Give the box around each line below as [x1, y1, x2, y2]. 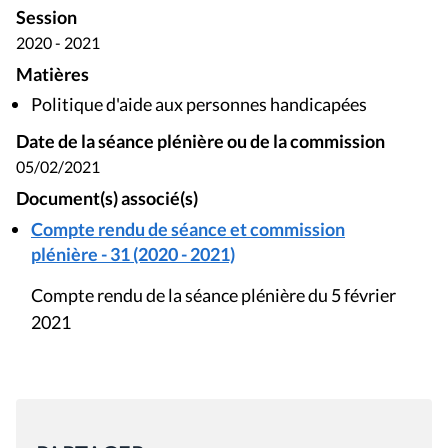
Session [16, 6, 77, 28]
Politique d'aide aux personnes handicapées [31, 93, 367, 116]
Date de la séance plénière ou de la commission [16, 131, 385, 153]
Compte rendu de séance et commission [31, 218, 345, 241]
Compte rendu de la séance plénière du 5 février [31, 284, 396, 307]
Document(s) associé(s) [16, 188, 198, 210]
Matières [16, 63, 89, 85]
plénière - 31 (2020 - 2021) [31, 243, 235, 266]
